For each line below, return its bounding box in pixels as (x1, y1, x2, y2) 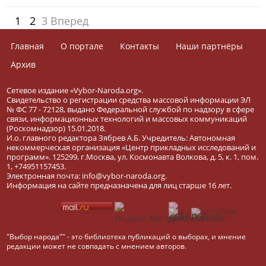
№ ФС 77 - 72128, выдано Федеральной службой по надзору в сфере (7, 104, 255, 115)
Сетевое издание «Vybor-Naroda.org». (7, 85, 144, 96)
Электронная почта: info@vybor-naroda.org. (7, 170, 167, 181)
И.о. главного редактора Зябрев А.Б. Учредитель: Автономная (7, 132, 236, 143)
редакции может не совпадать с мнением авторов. (7, 241, 187, 251)
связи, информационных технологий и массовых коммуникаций (7, 113, 248, 124)
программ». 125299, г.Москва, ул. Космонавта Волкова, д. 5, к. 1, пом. (7, 151, 259, 162)
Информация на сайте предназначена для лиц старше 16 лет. (7, 180, 232, 191)
